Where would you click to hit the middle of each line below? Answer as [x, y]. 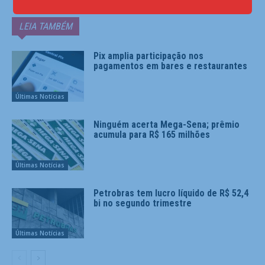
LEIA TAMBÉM [46, 27]
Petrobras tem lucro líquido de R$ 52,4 [171, 193]
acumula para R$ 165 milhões [152, 135]
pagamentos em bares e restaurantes [171, 66]
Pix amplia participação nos [149, 56]
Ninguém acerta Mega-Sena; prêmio [167, 125]
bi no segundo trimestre [143, 203]
